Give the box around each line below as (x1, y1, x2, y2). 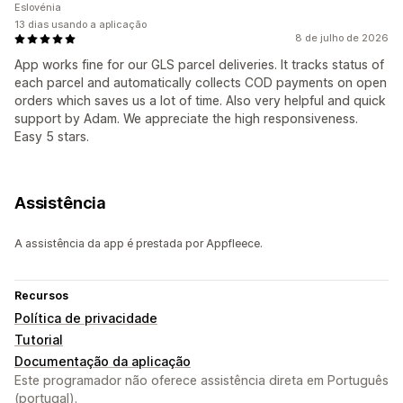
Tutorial (14, 332, 63, 348)
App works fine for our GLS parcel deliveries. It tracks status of (14, 57, 384, 73)
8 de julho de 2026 (295, 31, 389, 45)
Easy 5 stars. (14, 129, 89, 145)
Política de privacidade (14, 310, 157, 327)
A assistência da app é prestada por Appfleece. (14, 237, 263, 251)
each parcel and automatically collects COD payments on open (14, 75, 387, 91)
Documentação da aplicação (14, 354, 191, 370)
